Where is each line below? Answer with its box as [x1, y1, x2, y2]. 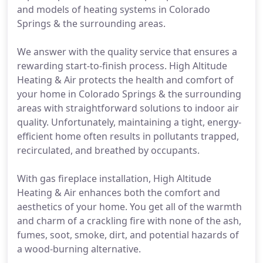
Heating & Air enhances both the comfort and [17, 186, 220, 199]
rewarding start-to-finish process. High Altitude [17, 59, 227, 72]
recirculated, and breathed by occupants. [17, 144, 200, 157]
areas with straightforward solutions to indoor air [17, 102, 239, 114]
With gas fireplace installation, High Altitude [17, 172, 211, 185]
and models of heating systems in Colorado [17, 3, 210, 16]
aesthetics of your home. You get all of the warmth [17, 200, 242, 213]
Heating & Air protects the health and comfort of [17, 73, 234, 86]
